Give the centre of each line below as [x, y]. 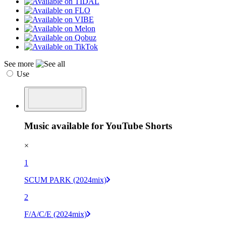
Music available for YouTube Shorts [98, 126]
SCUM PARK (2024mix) [65, 180]
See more [20, 64]
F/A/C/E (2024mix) [55, 214]
